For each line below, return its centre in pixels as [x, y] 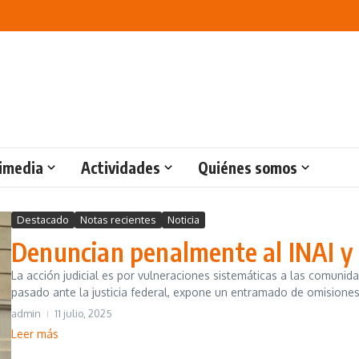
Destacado [43, 219]
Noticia [184, 219]
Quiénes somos [248, 167]
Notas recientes [118, 219]
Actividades [121, 167]
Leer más [35, 333]
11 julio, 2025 [83, 313]
